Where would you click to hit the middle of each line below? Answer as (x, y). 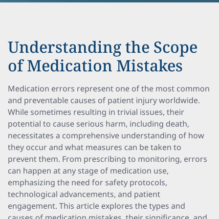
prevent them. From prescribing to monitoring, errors (108, 159)
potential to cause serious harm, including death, (99, 124)
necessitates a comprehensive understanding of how (106, 135)
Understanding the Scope (103, 47)
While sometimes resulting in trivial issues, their (96, 112)
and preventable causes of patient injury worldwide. (104, 100)
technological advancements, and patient (84, 194)
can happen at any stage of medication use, (88, 171)
